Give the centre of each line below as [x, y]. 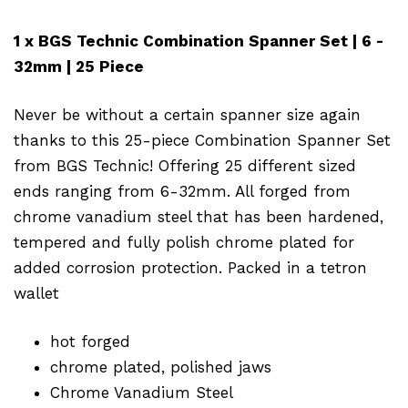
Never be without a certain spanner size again [187, 114]
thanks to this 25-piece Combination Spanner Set [202, 140]
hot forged [90, 341]
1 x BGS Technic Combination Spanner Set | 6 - [199, 41]
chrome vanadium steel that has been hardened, [199, 216]
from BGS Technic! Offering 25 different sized [185, 165]
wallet [36, 293]
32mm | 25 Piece [79, 66]
